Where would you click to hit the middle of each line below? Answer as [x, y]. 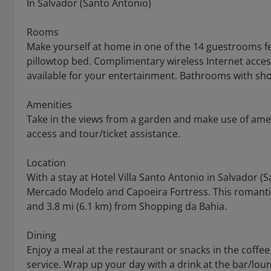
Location [46, 163]
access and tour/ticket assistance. [103, 134]
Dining [41, 235]
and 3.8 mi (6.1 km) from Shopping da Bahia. [127, 206]
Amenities [49, 105]
